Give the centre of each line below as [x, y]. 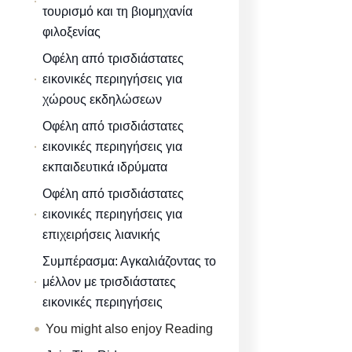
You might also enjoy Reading [129, 328]
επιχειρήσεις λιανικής [102, 234]
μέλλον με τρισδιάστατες [110, 281]
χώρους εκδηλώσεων [103, 99]
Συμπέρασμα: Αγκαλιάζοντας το [130, 261]
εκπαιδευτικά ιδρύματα [105, 167]
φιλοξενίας [71, 31]
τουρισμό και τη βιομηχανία [117, 11]
